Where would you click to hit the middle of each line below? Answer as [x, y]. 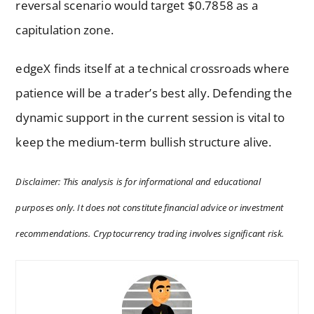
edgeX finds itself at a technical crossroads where [153, 69]
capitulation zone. [65, 30]
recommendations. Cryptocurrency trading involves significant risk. [150, 234]
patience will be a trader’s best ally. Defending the [154, 93]
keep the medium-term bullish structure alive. [144, 142]
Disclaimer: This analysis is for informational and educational [138, 182]
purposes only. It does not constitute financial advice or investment [150, 208]
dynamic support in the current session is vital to [150, 118]
